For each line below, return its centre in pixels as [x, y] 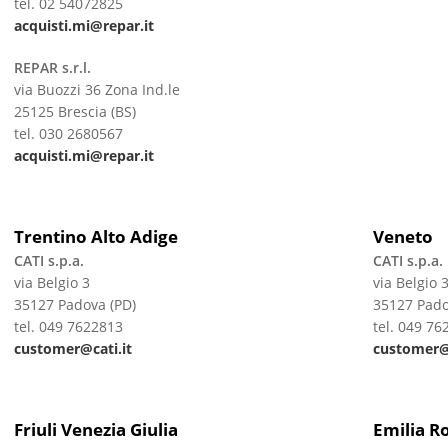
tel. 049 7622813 [68, 326]
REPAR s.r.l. [52, 67]
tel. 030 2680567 [68, 133]
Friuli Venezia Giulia [95, 429]
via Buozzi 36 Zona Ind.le [96, 89]
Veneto [402, 236]
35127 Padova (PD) [74, 304]
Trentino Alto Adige [95, 236]
